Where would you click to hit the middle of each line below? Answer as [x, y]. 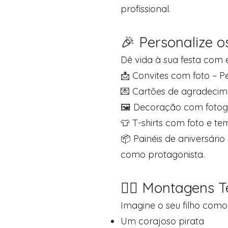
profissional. [146, 9]
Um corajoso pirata [162, 221]
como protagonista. [163, 154]
